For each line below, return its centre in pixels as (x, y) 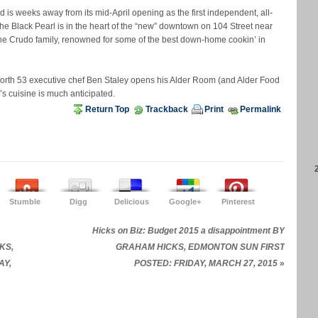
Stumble (25, 202)
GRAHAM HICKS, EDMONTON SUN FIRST (200, 247)
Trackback (167, 110)
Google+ (185, 202)
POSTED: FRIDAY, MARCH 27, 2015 (207, 264)
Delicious (131, 202)
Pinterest (238, 202)
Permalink (261, 110)
